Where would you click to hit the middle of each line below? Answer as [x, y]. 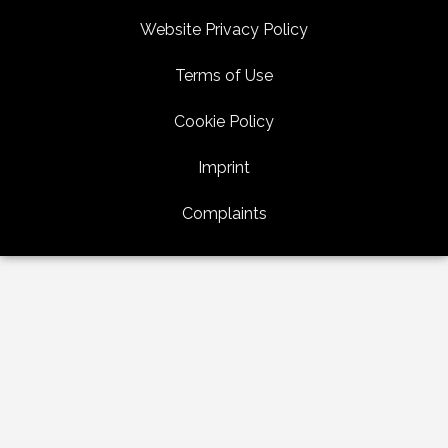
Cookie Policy [224, 122]
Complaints [224, 214]
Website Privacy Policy [224, 30]
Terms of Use [224, 76]
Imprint [224, 168]
